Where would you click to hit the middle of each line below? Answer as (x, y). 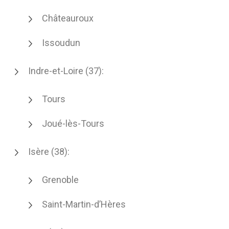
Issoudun (61, 43)
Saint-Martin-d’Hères (84, 204)
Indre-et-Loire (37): (66, 71)
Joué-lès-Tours (73, 123)
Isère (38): (49, 152)
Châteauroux (68, 18)
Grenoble (60, 180)
